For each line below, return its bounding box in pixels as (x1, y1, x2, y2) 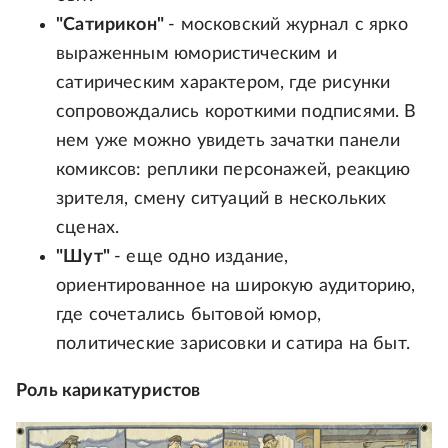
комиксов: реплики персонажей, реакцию (56, 161, 411, 180)
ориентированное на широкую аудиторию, (56, 277, 416, 296)
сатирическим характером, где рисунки (56, 74, 391, 93)
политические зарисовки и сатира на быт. (56, 335, 411, 354)
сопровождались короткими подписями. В (56, 103, 417, 122)
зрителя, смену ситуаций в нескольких (56, 190, 387, 209)
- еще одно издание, (114, 248, 289, 267)
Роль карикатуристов (16, 382, 201, 401)
